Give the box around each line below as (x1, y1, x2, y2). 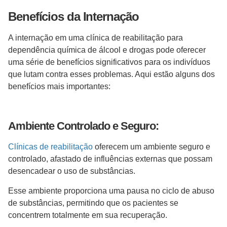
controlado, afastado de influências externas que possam (8, 155, 212, 164)
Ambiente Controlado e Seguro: (8, 120, 159, 133)
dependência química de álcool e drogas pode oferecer (8, 46, 206, 55)
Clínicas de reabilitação (8, 142, 93, 152)
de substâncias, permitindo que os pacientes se (8, 198, 178, 207)
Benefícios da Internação (8, 10, 142, 24)
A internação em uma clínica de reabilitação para (8, 33, 183, 43)
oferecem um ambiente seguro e (93, 142, 210, 152)
